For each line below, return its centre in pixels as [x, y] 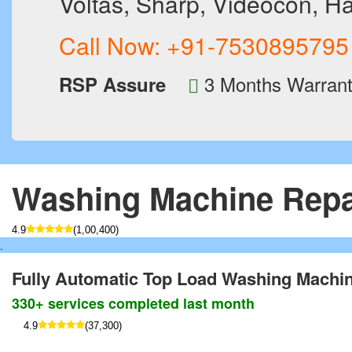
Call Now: [113, 45]
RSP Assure [112, 84]
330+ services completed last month [133, 303]
